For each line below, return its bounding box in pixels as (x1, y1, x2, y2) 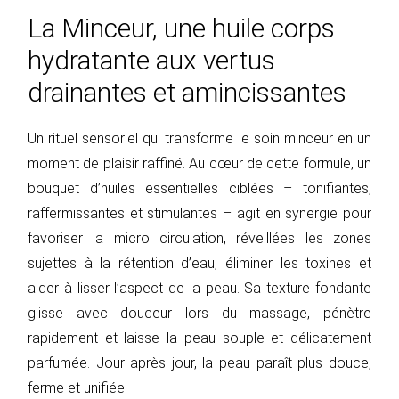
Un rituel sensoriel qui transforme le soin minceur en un (27, 130, 372, 148)
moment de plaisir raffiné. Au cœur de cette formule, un (27, 155, 372, 173)
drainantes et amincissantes (27, 77, 346, 109)
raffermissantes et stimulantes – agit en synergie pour (27, 205, 372, 223)
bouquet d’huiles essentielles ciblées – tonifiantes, (27, 180, 372, 198)
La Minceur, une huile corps (27, 12, 335, 45)
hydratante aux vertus (27, 45, 275, 77)
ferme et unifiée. (27, 379, 127, 397)
